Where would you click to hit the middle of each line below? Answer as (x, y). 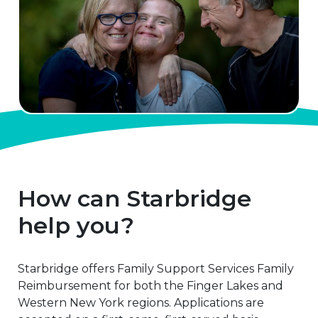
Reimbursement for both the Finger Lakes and (150, 285)
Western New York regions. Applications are (141, 302)
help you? (76, 225)
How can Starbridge (135, 198)
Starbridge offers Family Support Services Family (156, 268)
